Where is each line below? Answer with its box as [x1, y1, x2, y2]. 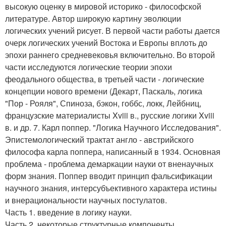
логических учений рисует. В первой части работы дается [5, 25, 220, 37]
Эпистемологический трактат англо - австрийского [5, 134, 194, 146]
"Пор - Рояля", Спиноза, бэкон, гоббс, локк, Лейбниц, [5, 97, 201, 109]
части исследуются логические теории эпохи [5, 61, 172, 73]
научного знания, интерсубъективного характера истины [5, 182, 217, 194]
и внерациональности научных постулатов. [5, 194, 167, 206]
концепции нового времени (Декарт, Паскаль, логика [5, 85, 202, 97]
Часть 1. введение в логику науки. [5, 206, 132, 218]
